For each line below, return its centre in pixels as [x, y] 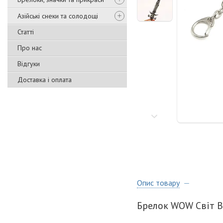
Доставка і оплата [45, 80]
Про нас [30, 48]
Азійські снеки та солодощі [58, 16]
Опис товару [158, 183]
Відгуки [29, 64]
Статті [26, 32]
